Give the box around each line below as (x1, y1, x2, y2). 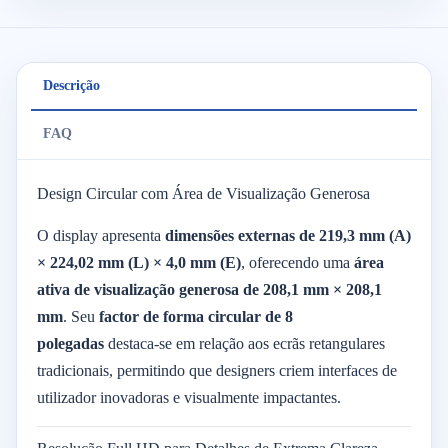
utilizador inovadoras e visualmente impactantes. (37, 389, 341, 406)
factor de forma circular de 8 (99, 308, 293, 325)
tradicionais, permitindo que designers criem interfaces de (37, 362, 397, 379)
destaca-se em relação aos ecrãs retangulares (104, 335, 385, 352)
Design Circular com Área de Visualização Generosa (37, 185, 370, 202)
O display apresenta (37, 227, 165, 244)
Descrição (43, 78, 100, 93)
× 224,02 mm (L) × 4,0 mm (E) (37, 254, 241, 271)
